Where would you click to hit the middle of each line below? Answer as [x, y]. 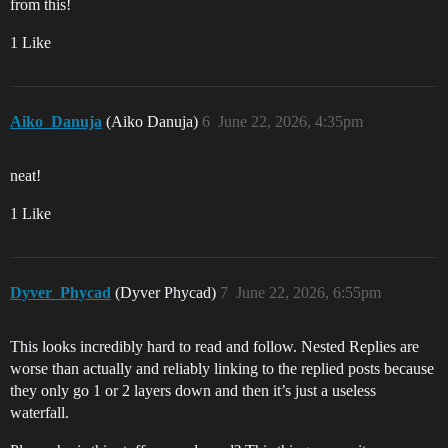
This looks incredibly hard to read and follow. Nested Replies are [214, 346]
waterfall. [39, 412]
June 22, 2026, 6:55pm [308, 292]
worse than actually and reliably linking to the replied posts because [222, 368]
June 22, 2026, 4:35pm [290, 121]
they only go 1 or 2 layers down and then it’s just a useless [193, 390]
